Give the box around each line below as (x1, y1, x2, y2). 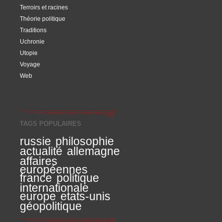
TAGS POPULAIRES (20, 120, 81, 127)
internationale (20, 181, 89, 194)
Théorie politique (20, 15, 65, 22)
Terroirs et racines (20, 4, 68, 10)
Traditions (20, 27, 47, 33)
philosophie (55, 135, 114, 148)
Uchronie (20, 38, 45, 45)
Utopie (20, 50, 38, 56)
